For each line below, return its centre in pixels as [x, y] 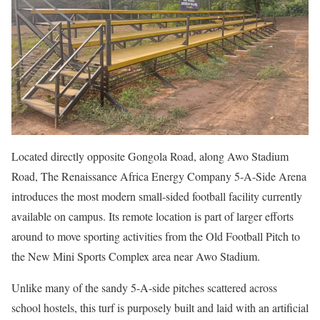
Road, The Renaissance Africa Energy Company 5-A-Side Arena [159, 176]
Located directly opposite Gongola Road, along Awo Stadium [150, 156]
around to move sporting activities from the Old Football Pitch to [156, 236]
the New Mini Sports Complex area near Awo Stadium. [136, 256]
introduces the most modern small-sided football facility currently [157, 196]
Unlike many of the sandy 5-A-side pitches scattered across [144, 287]
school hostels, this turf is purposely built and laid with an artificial [160, 307]
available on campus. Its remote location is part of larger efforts [152, 216]
